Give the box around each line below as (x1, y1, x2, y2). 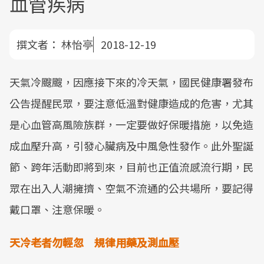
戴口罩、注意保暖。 (9, 202, 105, 217)
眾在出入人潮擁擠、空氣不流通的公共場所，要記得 (9, 180, 253, 196)
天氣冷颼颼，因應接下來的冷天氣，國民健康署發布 (9, 74, 253, 90)
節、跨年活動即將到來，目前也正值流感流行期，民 (9, 159, 253, 174)
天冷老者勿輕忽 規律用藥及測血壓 (9, 235, 179, 250)
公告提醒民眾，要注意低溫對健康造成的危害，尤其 (9, 95, 253, 111)
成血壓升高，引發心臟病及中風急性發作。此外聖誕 (9, 138, 253, 153)
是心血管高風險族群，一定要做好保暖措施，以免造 (9, 117, 253, 132)
